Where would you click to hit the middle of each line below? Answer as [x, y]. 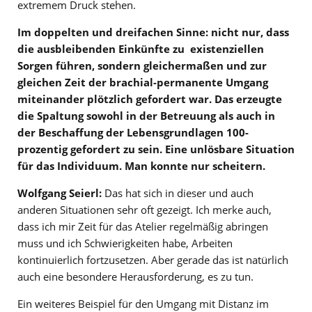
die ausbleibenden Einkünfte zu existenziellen [141, 48]
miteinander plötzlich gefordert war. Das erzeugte [150, 99]
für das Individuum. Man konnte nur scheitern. [141, 165]
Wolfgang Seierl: [60, 193]
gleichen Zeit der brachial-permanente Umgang [143, 82]
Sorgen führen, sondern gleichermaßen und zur [142, 65]
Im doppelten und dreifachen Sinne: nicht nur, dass [153, 32]
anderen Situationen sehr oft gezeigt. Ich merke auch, [145, 209]
